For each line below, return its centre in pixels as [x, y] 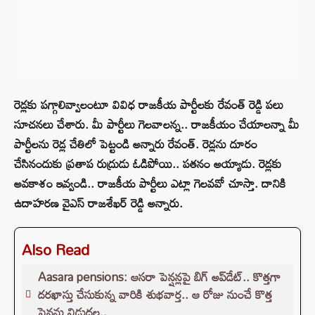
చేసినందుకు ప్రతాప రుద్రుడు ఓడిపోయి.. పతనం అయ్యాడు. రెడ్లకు [148, 164]
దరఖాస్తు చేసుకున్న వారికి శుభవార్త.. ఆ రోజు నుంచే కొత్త [155, 295]
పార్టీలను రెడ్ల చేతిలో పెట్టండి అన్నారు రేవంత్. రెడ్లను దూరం [136, 144]
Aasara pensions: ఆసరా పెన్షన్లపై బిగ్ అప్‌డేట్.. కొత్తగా [159, 277]
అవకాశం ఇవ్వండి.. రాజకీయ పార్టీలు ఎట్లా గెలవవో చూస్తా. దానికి [150, 184]
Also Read [56, 250]
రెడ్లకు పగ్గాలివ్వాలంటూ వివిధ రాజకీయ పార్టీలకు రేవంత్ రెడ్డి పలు [149, 105]
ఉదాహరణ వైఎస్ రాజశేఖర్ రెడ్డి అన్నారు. [98, 203]
